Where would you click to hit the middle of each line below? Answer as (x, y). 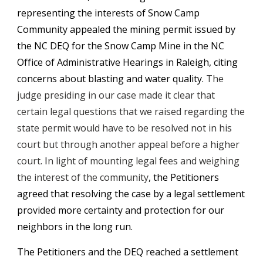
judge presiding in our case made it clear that (116, 95)
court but (39, 144)
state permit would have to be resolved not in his (125, 128)
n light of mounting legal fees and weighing (144, 161)
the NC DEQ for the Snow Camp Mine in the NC (121, 45)
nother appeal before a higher (173, 144)
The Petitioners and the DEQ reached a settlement (128, 252)
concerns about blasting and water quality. (112, 78)
